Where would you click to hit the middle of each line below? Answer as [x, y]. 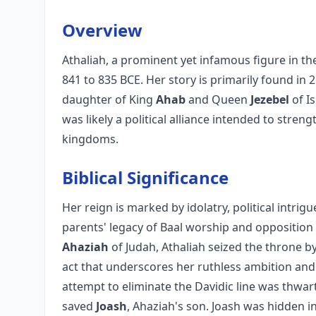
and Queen [218, 99]
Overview [102, 30]
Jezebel [270, 99]
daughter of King [109, 99]
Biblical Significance [145, 177]
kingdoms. [90, 139]
